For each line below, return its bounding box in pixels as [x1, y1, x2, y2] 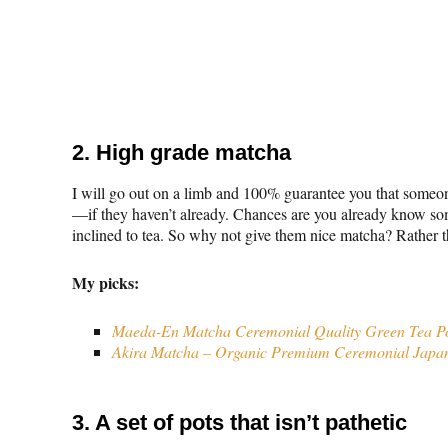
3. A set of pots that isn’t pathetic [72, 409, 407, 435]
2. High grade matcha [72, 139, 291, 165]
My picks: [72, 270, 139, 294]
